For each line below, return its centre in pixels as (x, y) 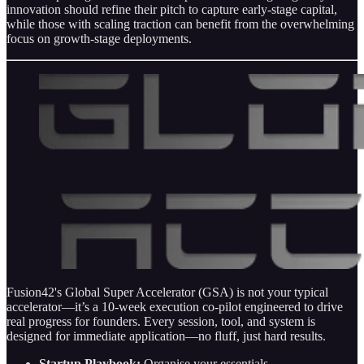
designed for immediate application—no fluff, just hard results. (166, 336)
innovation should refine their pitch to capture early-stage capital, (172, 9)
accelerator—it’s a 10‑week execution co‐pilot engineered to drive (175, 306)
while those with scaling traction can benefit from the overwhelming (180, 24)
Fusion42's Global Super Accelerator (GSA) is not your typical (167, 292)
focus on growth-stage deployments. (99, 38)
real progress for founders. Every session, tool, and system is (161, 321)
